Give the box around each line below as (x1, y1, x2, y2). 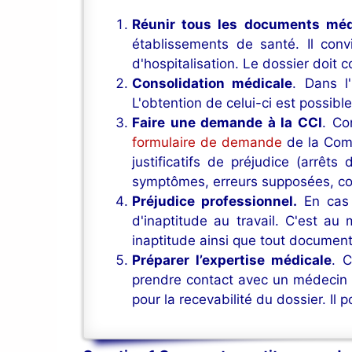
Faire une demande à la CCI (132, 115, 323, 131)
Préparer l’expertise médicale (132, 252, 332, 269)
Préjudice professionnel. (132, 193, 297, 210)
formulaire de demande (132, 134, 282, 151)
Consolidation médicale (132, 75, 293, 92)
